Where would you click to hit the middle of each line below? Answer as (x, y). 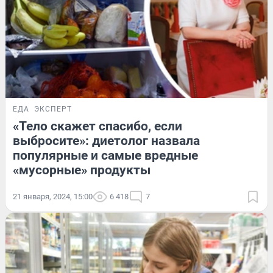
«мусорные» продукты (82, 170)
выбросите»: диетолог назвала (106, 141)
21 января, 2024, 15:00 (53, 197)
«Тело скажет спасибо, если (97, 126)
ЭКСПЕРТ (53, 109)
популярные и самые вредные (105, 156)
